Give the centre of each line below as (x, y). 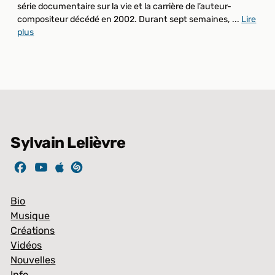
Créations (33, 231)
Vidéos (26, 246)
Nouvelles (33, 260)
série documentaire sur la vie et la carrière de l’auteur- (125, 7)
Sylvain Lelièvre (68, 143)
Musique (30, 216)
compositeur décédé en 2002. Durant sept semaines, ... (130, 20)
